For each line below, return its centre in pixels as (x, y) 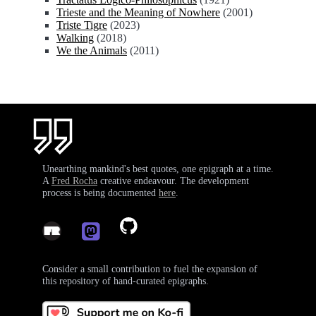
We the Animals (92, 50)
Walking (75, 38)
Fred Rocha (74, 181)
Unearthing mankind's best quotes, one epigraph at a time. (158, 169)
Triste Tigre (82, 25)
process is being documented (101, 193)
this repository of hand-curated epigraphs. (126, 281)
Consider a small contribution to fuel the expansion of (150, 269)
